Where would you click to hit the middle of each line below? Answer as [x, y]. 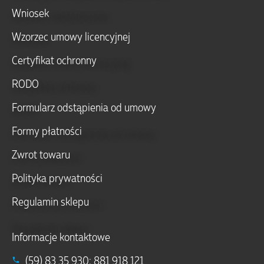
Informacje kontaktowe [61, 237]
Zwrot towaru [41, 154]
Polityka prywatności [57, 178]
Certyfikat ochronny [54, 60]
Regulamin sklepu [50, 201]
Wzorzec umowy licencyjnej [71, 36]
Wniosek [30, 13]
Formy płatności [47, 131]
